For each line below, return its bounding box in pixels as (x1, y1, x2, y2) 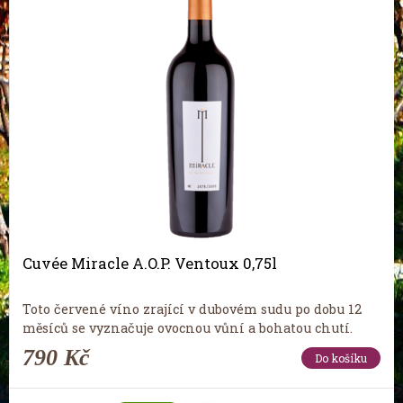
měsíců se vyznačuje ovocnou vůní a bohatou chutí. (22, 319, 353, 337)
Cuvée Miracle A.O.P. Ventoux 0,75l (22, 254, 277, 273)
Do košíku (315, 351, 367, 366)
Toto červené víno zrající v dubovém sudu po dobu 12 (22, 300, 362, 318)
